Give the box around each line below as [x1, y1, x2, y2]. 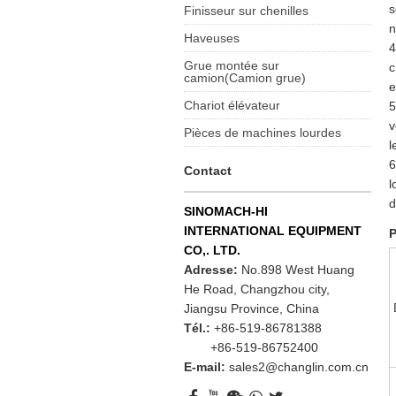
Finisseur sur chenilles [184, 4, 309, 18]
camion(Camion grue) [184, 71, 307, 85]
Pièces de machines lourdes [184, 126, 342, 140]
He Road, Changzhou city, [184, 282, 331, 296]
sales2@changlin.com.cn [229, 360, 369, 374]
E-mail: [184, 360, 230, 374]
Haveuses [184, 31, 240, 45]
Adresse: [184, 263, 242, 277]
